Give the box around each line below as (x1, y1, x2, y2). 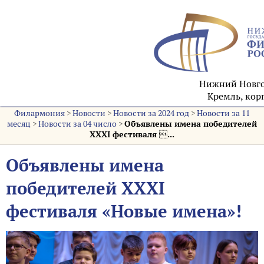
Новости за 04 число (38, 118, 117, 129)
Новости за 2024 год (113, 108, 189, 118)
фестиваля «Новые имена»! (6, 200, 242, 223)
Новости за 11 (196, 108, 250, 118)
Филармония (14, 108, 65, 118)
